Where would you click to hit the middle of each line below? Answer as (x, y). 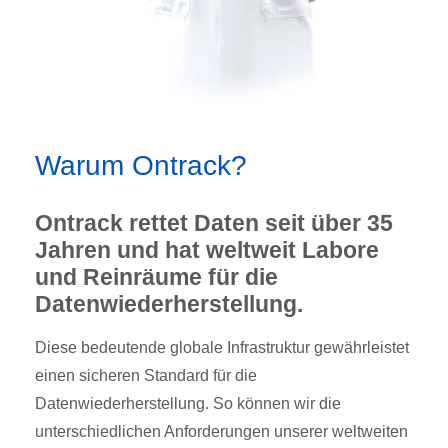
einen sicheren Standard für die (146, 375)
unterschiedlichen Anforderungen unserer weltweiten (221, 431)
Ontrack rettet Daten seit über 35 (214, 222)
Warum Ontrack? (141, 165)
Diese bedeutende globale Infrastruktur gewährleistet (222, 347)
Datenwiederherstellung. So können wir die (188, 403)
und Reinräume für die (156, 276)
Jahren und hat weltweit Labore (207, 249)
